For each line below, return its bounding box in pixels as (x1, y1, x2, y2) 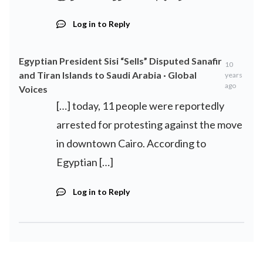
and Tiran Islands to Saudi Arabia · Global (19, 69, 197, 80)
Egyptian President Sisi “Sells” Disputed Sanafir (19, 55, 222, 66)
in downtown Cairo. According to (56, 137, 206, 150)
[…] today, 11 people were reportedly (56, 99, 224, 112)
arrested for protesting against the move (56, 118, 242, 131)
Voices (19, 83, 48, 95)
